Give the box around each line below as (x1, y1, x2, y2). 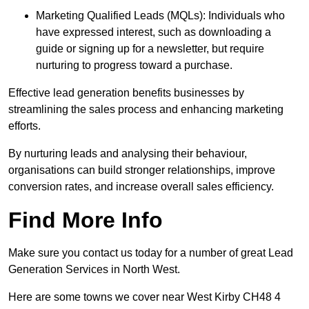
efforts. (8, 120, 41, 132)
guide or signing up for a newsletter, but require (36, 43, 264, 55)
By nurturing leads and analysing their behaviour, (8, 148, 247, 160)
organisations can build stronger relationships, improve (8, 164, 275, 177)
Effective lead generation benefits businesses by (8, 87, 244, 99)
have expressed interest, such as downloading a (36, 26, 271, 39)
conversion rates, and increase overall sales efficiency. (8, 181, 274, 193)
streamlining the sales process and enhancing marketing (8, 103, 283, 116)
